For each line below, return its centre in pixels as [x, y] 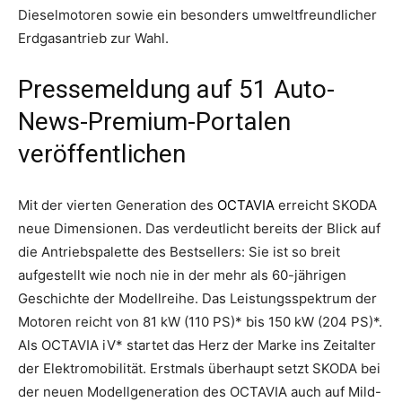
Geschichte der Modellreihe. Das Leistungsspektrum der [197, 298]
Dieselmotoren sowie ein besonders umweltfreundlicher [197, 14]
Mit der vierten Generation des [118, 205]
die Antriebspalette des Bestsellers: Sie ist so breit [179, 251]
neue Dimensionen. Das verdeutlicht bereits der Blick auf [199, 228]
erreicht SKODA [326, 205]
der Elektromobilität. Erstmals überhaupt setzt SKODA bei [199, 368]
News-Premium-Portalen [154, 121]
